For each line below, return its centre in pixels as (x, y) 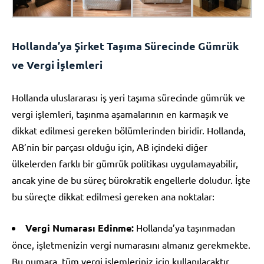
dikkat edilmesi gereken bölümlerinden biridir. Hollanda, (129, 130)
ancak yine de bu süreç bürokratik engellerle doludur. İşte (131, 179)
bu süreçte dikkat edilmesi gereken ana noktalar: (113, 196)
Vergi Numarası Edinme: (80, 227)
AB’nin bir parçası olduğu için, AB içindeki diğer (110, 146)
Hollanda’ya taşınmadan (184, 227)
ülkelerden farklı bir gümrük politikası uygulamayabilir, (125, 163)
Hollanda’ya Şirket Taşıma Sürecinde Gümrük (125, 45)
